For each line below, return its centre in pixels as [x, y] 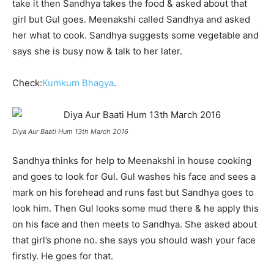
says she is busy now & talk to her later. [97, 51]
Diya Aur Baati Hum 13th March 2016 [70, 131]
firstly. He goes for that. [63, 256]
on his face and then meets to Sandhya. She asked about [135, 224]
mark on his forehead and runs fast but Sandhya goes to [133, 192]
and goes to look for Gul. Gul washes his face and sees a [134, 176]
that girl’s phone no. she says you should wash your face [134, 240]
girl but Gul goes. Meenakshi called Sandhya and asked [131, 19]
